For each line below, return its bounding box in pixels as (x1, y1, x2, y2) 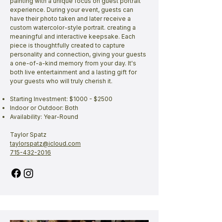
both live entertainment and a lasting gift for (10, 68, 137, 76)
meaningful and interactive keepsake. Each (10, 33, 135, 40)
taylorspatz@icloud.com (10, 140, 81, 147)
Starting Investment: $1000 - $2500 (10, 95, 112, 103)
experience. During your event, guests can (10, 6, 133, 13)
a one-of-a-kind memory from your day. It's (10, 59, 136, 67)
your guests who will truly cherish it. (10, 77, 114, 85)
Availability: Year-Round (10, 113, 78, 120)
